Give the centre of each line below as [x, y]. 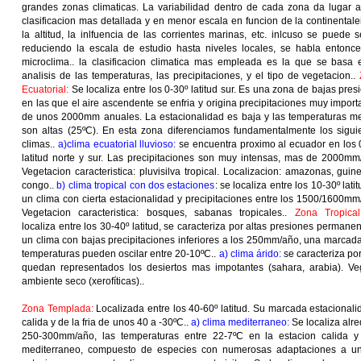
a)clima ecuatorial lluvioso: [117, 144]
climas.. [40, 144]
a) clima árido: [250, 254]
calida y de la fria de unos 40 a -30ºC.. [106, 322]
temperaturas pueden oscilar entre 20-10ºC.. [120, 254]
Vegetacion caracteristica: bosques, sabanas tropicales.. [158, 213]
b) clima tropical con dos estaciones [136, 185]
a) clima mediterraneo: [240, 322]
